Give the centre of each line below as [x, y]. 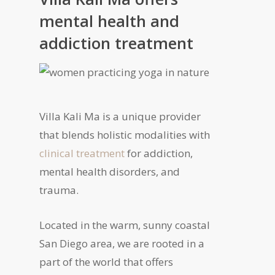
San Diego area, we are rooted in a [122, 243]
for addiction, [159, 153]
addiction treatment [117, 43]
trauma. [59, 190]
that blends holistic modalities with [125, 135]
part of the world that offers [107, 262]
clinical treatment [82, 153]
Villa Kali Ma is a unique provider [120, 116]
